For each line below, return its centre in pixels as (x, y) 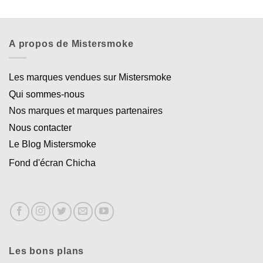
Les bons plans (47, 251)
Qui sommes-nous (47, 95)
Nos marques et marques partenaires (86, 111)
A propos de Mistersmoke (71, 43)
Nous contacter (40, 128)
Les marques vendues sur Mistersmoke (90, 77)
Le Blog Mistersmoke (53, 144)
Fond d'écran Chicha (52, 163)
